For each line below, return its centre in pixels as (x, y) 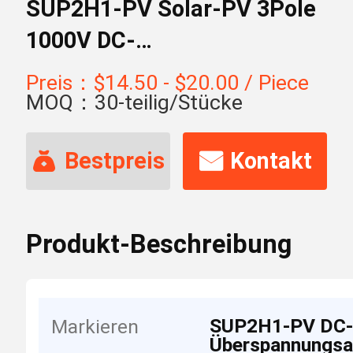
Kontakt (271, 160)
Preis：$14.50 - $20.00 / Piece (167, 83)
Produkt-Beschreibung (158, 244)
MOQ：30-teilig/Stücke (134, 102)
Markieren (95, 326)
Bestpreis (114, 160)
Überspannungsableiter (148, 71)
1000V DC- (80, 40)
